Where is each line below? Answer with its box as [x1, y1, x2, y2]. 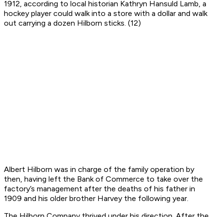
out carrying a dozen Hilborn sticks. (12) [4, 18, 141, 28]
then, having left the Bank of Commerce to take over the [4, 174, 203, 184]
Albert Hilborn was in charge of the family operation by [4, 165, 194, 174]
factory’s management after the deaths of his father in [4, 184, 195, 194]
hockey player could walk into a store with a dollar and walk [4, 9, 207, 18]
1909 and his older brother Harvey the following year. [4, 194, 188, 203]
